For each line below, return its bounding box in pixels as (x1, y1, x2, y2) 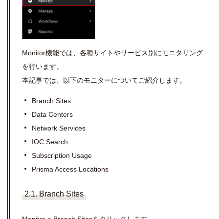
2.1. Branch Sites (24, 189, 84, 198)
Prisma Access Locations (32, 165, 109, 173)
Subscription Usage (32, 151, 92, 159)
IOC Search (32, 137, 68, 146)
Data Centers (32, 110, 73, 118)
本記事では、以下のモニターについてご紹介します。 (22, 76, 186, 84)
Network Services (32, 124, 86, 132)
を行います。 (22, 62, 63, 70)
